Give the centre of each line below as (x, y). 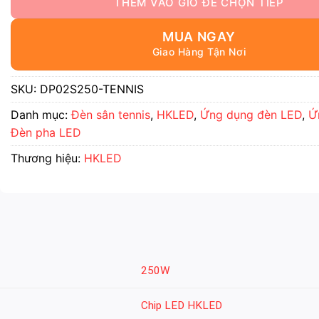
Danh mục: (41, 115)
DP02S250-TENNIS (92, 89)
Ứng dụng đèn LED (251, 115)
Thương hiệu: (47, 158)
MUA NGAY (199, 37)
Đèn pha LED (46, 132)
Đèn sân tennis (111, 115)
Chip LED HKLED (181, 305)
